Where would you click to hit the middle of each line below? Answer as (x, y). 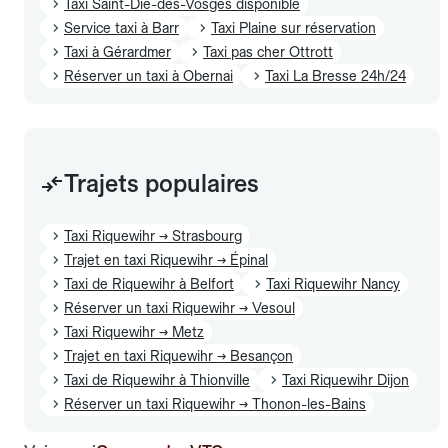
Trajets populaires (161, 183)
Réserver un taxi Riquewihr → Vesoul (179, 307)
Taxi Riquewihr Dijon (345, 379)
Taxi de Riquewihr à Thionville (157, 379)
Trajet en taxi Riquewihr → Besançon (178, 355)
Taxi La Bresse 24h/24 (335, 75)
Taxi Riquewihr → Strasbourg (153, 235)
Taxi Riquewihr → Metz (134, 331)
